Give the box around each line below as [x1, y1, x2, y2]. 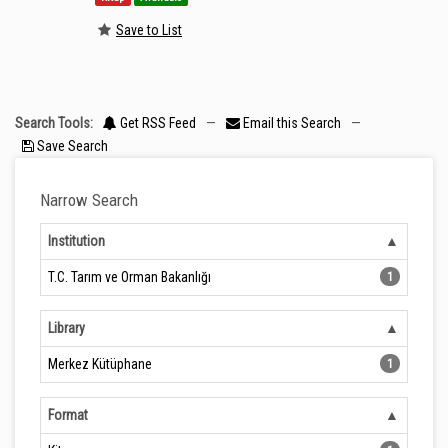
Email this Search [240, 115, 344, 131]
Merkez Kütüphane [48, 356, 152, 372]
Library [48, 320, 85, 336]
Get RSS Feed [117, 115, 196, 131]
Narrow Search [40, 190, 138, 210]
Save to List [116, 21, 182, 38]
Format [48, 407, 88, 423]
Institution [48, 233, 105, 249]
